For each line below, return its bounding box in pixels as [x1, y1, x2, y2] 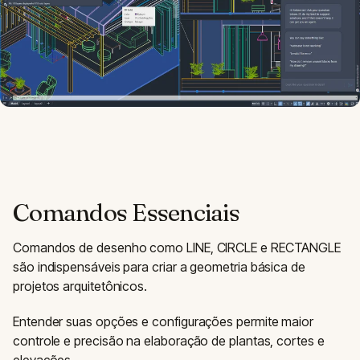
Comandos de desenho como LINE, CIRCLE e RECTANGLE [13, 239, 342, 256]
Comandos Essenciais [13, 198, 239, 227]
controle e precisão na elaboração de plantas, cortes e [13, 333, 325, 349]
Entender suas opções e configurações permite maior [13, 313, 314, 329]
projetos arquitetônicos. [13, 278, 148, 294]
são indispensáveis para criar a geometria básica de [13, 259, 305, 275]
